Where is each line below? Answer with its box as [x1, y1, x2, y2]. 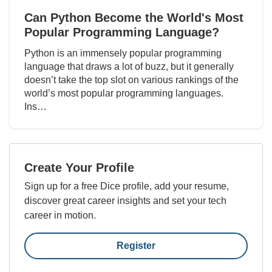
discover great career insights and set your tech [24, 195, 226, 206]
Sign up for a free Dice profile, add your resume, [24, 180, 229, 191]
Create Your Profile [24, 160, 134, 174]
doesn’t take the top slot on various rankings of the [24, 74, 239, 85]
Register [117, 240, 155, 251]
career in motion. [24, 209, 96, 220]
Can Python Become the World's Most [24, 10, 243, 24]
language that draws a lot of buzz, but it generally [24, 61, 234, 72]
